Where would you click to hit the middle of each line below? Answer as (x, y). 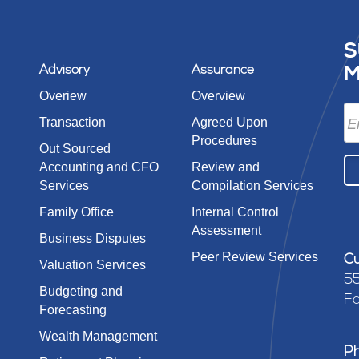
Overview (218, 96)
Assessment (226, 230)
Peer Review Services (255, 257)
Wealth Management (98, 336)
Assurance (223, 71)
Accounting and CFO (99, 167)
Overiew (63, 96)
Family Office (77, 212)
